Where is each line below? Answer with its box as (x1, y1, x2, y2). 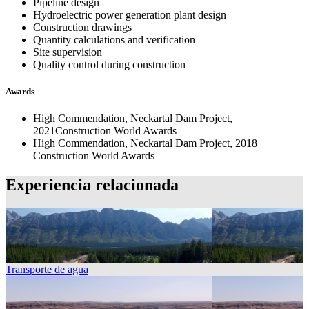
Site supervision (33, 46, 102, 58)
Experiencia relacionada (6, 175, 179, 194)
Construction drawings (33, 21, 132, 33)
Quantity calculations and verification (33, 33, 195, 46)
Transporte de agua (6, 263, 88, 275)
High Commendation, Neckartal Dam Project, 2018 (33, 137, 257, 149)
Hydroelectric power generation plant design (33, 8, 226, 21)
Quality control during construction (33, 58, 186, 70)
